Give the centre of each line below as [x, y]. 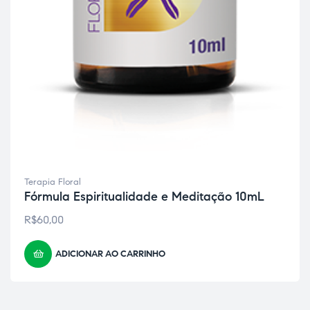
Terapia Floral [53, 182]
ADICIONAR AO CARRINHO [110, 254]
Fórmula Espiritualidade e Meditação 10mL [144, 197]
